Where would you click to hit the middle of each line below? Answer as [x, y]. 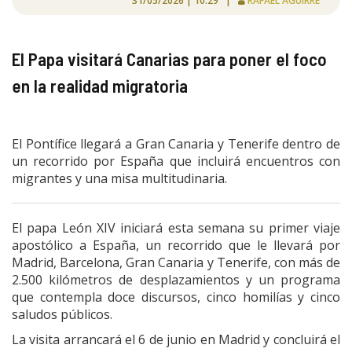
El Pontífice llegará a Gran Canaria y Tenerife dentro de [176, 143]
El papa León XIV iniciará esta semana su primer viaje [176, 227]
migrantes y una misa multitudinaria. [119, 178]
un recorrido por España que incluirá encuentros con [176, 161]
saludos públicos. [62, 314]
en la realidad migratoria [100, 85]
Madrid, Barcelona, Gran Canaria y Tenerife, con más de [176, 262]
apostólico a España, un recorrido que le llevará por [176, 245]
